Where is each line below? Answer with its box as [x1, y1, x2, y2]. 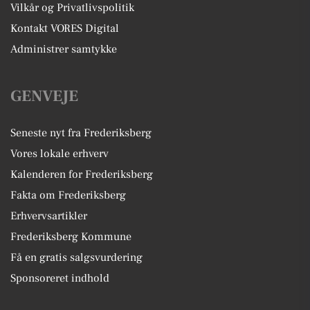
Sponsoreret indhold [10, 271, 109, 285]
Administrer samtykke [10, 42, 117, 56]
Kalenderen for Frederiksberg [10, 167, 153, 181]
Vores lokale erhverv [10, 147, 109, 161]
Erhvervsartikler [10, 209, 87, 223]
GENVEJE [10, 86, 78, 107]
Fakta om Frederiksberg [10, 188, 126, 202]
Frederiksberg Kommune [10, 230, 131, 244]
